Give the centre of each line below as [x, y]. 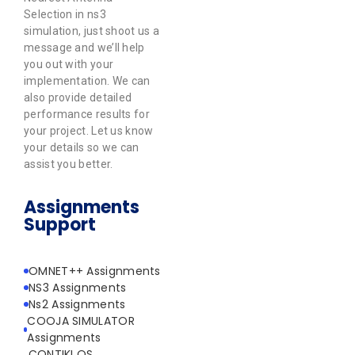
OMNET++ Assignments [95, 271]
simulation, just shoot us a [92, 31]
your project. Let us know [89, 131]
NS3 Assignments [78, 287]
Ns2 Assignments [77, 304]
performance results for [87, 115]
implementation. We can [87, 81]
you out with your [69, 65]
